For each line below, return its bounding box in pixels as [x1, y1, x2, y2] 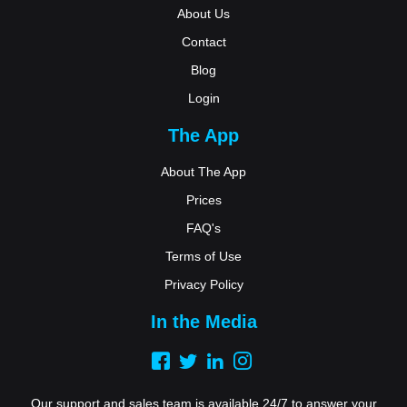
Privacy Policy [164, 277, 243, 293]
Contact [181, 35, 226, 50]
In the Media [150, 312, 257, 333]
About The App [161, 164, 246, 180]
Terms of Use [165, 249, 242, 264]
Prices [185, 193, 222, 208]
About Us [177, 6, 230, 22]
